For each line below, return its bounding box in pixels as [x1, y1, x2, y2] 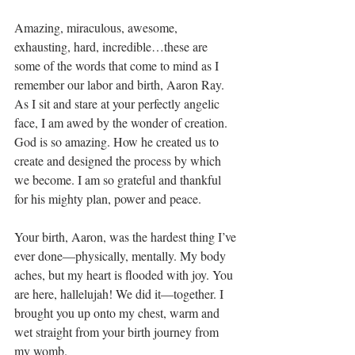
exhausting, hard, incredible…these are [14, 37, 211, 55]
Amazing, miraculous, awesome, [14, 18, 181, 36]
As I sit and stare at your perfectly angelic [14, 94, 223, 112]
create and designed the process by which [14, 151, 224, 169]
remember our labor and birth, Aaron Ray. [14, 75, 227, 93]
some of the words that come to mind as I [14, 56, 222, 74]
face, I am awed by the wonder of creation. [14, 113, 231, 131]
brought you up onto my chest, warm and [14, 303, 223, 321]
